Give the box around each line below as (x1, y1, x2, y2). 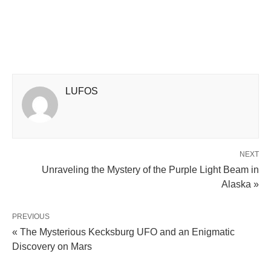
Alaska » (221, 178, 259, 189)
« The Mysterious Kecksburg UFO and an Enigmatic (12, 226, 235, 237)
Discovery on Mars (12, 241, 92, 252)
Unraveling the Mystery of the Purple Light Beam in (42, 164, 259, 175)
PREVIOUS (12, 212, 50, 221)
